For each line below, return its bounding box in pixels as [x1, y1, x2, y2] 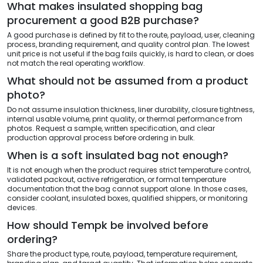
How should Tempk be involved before [7, 217, 208, 232]
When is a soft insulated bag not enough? [7, 147, 228, 163]
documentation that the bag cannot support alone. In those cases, [7, 183, 247, 194]
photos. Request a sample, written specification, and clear [7, 123, 215, 133]
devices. [7, 202, 37, 213]
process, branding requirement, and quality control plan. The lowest [7, 39, 249, 49]
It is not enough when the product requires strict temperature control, [7, 164, 251, 175]
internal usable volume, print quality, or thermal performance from [7, 113, 242, 124]
